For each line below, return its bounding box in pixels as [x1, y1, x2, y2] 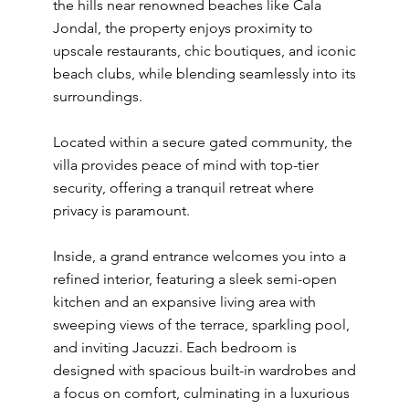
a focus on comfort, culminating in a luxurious [52, 384, 350, 402]
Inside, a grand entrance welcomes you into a [52, 247, 346, 265]
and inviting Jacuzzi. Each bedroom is [52, 339, 297, 356]
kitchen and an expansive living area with [52, 293, 316, 310]
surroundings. [52, 88, 142, 105]
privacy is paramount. [52, 202, 190, 219]
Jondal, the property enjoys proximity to [52, 19, 313, 37]
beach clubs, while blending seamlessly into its [52, 65, 356, 82]
